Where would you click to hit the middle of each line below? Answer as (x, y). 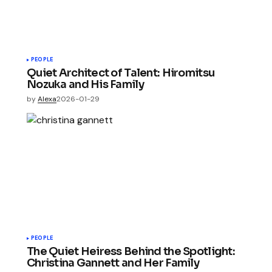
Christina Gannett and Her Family (113, 263)
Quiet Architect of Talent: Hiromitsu (121, 73)
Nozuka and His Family (85, 84)
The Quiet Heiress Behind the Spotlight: (131, 252)
